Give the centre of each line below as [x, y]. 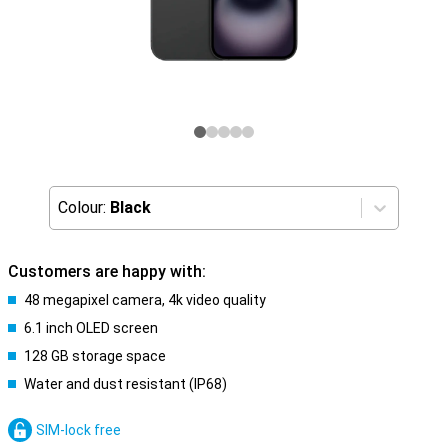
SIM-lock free [78, 430]
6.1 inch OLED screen [91, 328]
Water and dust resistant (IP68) [125, 384]
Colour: [82, 207]
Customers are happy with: [107, 271]
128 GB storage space [95, 356]
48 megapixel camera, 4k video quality [145, 300]
